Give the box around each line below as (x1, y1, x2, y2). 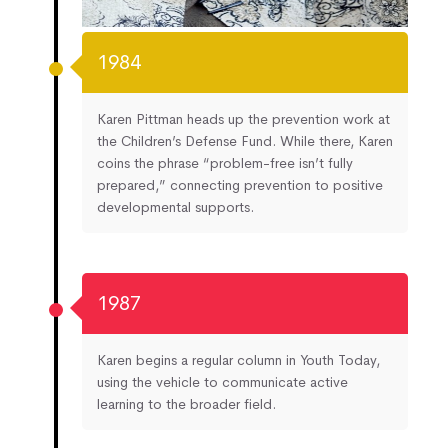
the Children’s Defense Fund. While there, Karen (97, 131, 393, 150)
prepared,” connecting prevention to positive (97, 175, 383, 194)
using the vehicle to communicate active (97, 372, 348, 391)
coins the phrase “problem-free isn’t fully (97, 153, 353, 172)
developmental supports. (97, 197, 254, 216)
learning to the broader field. (97, 394, 276, 413)
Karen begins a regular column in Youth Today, (97, 350, 380, 369)
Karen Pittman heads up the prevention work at (97, 109, 390, 128)
